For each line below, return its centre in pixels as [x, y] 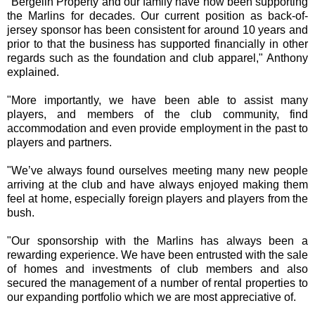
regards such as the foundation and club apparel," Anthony [157, 58]
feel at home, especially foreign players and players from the [157, 199]
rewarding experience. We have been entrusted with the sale [157, 255]
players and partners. [61, 142]
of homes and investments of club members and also [157, 269]
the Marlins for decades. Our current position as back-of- [157, 16]
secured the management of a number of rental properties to [157, 283]
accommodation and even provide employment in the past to [157, 128]
